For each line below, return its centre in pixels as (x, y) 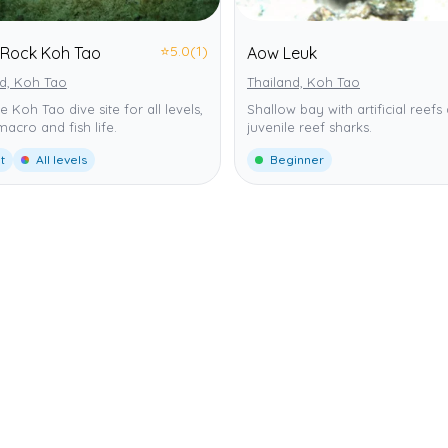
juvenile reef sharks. (309, 126)
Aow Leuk (282, 52)
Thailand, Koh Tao (303, 81)
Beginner (295, 159)
